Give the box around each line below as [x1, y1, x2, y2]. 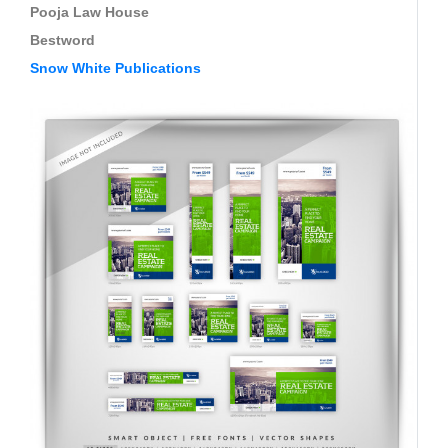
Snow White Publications [30, 59, 201, 76]
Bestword [30, 31, 95, 48]
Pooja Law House [30, 3, 149, 20]
